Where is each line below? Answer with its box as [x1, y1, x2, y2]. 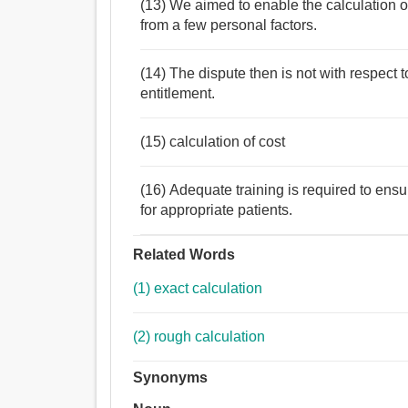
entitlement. [140, 86, 216, 102]
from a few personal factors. [140, 17, 318, 34]
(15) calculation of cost [140, 134, 286, 150]
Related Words [133, 247, 236, 263]
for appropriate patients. [140, 202, 293, 219]
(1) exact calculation [133, 280, 263, 297]
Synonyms [133, 370, 209, 386]
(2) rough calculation [154, 329, 266, 345]
